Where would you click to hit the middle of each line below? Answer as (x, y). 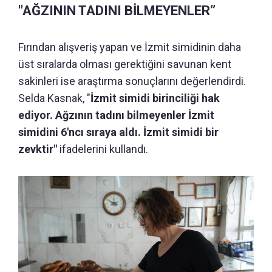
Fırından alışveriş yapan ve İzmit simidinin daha (130, 47)
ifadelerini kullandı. (104, 149)
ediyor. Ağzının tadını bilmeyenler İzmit (116, 115)
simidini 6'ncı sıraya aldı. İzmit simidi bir (118, 132)
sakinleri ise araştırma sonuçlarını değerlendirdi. (132, 81)
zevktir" (39, 149)
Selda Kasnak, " (54, 98)
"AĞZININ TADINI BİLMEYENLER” (117, 11)
